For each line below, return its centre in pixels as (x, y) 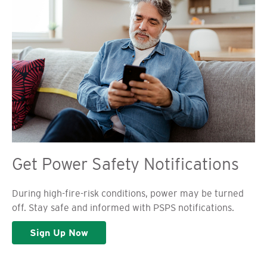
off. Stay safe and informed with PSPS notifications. (123, 208)
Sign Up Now (59, 233)
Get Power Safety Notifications (125, 164)
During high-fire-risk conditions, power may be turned (128, 193)
